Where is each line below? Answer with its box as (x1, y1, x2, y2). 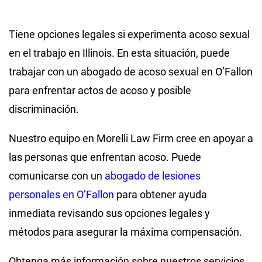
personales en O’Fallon (9, 188, 114, 201)
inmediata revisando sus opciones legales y (9, 206, 210, 219)
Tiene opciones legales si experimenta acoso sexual (9, 27, 250, 40)
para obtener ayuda (114, 188, 207, 201)
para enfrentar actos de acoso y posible (9, 84, 191, 96)
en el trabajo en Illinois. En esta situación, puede (9, 46, 230, 59)
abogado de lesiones (105, 169, 201, 182)
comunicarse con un (9, 169, 105, 182)
